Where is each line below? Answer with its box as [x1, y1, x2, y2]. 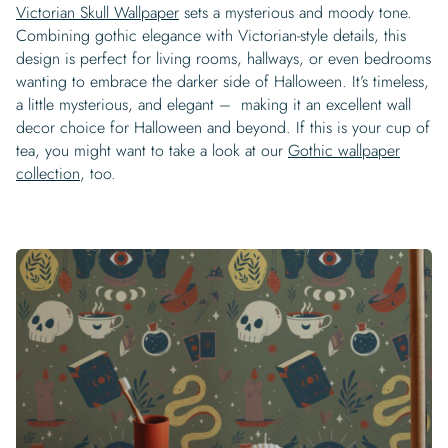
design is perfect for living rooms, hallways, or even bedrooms [16, 46, 431, 70]
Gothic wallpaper [288, 138, 400, 162]
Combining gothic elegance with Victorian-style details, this [16, 23, 406, 47]
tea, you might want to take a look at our [16, 138, 288, 162]
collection [16, 161, 80, 185]
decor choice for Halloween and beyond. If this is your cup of [16, 115, 430, 139]
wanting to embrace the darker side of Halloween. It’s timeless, [16, 69, 429, 93]
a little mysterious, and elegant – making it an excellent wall [16, 92, 411, 116]
